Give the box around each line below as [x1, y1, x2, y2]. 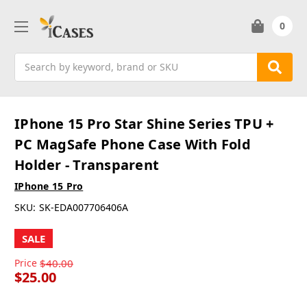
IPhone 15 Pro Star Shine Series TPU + [14, 114, 274, 134]
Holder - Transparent [14, 156, 159, 175]
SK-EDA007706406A [38, 201, 128, 214]
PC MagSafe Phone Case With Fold [14, 135, 251, 154]
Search [14, 53, 46, 66]
